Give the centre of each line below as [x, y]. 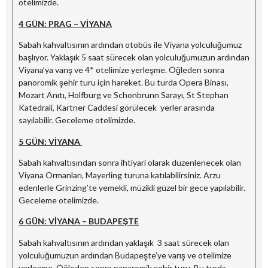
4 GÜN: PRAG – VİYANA [65, 23]
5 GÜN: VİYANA [50, 141]
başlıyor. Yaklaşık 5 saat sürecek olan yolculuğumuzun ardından [134, 57]
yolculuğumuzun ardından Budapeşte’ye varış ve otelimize [125, 255]
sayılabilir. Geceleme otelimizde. [77, 120]
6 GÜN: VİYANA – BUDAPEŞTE [79, 221]
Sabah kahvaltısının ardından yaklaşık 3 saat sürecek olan [124, 242]
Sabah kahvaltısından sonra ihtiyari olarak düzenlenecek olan [130, 162]
